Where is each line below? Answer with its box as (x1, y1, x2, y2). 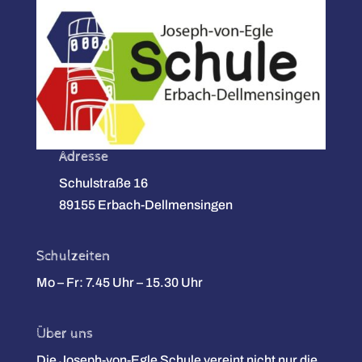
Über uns (36, 325, 93, 343)
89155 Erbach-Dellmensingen (59, 198, 234, 212)
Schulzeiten (36, 247, 110, 265)
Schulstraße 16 (59, 176, 149, 190)
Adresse (59, 148, 109, 165)
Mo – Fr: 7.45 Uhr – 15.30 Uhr (36, 276, 203, 290)
